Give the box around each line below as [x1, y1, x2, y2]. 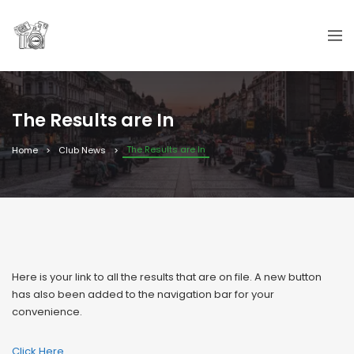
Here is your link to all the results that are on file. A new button [12, 269, 322, 284]
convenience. [12, 304, 82, 319]
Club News [58, 144, 106, 156]
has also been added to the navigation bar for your [12, 287, 274, 302]
